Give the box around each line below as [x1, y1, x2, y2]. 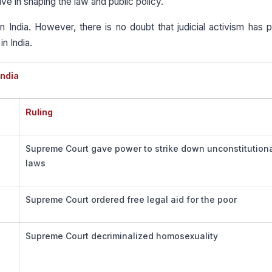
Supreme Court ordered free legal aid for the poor [25, 194, 237, 205]
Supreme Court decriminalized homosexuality [25, 231, 218, 242]
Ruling [25, 107, 53, 118]
